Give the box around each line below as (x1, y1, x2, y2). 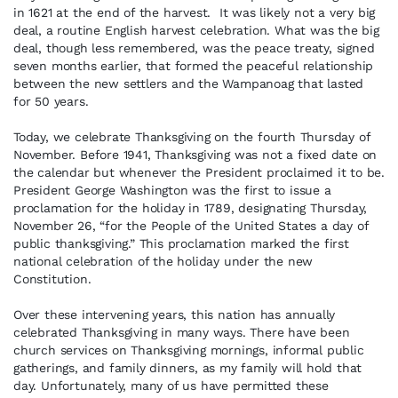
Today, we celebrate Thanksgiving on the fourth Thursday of (13, 130, 370, 144)
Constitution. (13, 272, 92, 286)
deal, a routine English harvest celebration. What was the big (13, 23, 379, 37)
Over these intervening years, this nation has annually (13, 307, 336, 322)
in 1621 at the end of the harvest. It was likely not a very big (13, 5, 376, 20)
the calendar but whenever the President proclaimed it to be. (13, 165, 385, 179)
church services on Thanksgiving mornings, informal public (13, 343, 364, 357)
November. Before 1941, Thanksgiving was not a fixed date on (13, 147, 378, 162)
